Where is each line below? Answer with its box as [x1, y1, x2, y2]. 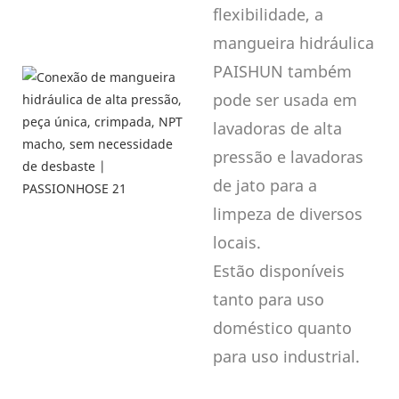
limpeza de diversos [213, 202, 362, 224]
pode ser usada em [213, 88, 357, 110]
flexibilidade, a [213, 3, 323, 25]
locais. [213, 231, 261, 253]
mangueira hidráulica [213, 31, 374, 53]
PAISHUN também [213, 60, 352, 82]
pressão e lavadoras [213, 145, 363, 167]
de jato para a [213, 174, 317, 196]
